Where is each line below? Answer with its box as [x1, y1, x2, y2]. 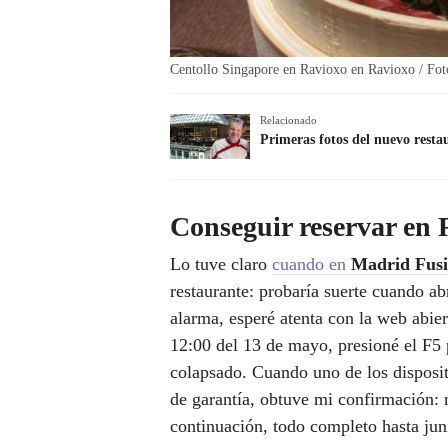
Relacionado [260, 113, 317, 126]
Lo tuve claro [170, 253, 272, 274]
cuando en [272, 253, 351, 274]
